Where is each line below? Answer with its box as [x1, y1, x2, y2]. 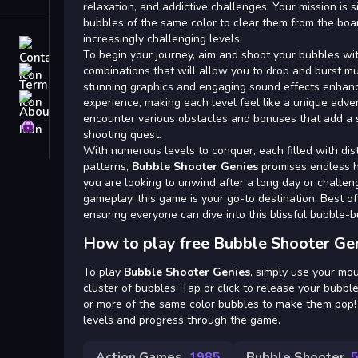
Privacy [53, 118, 94, 134]
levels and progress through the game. [83, 312, 280, 328]
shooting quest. [83, 126, 161, 142]
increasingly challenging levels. [83, 30, 242, 46]
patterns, [83, 158, 132, 174]
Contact [53, 37, 95, 53]
